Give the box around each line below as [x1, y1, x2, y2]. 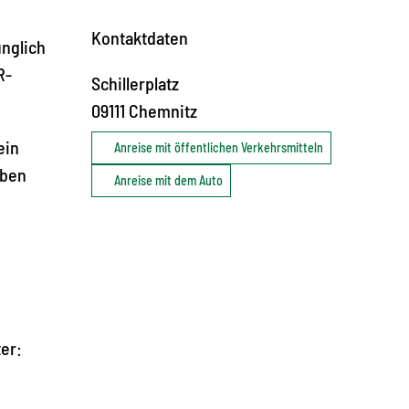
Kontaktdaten [91, 26, 188, 48]
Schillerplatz [91, 71, 179, 94]
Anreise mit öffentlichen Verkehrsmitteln [114, 139, 323, 155]
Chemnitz [129, 99, 197, 121]
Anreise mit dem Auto [114, 172, 223, 188]
